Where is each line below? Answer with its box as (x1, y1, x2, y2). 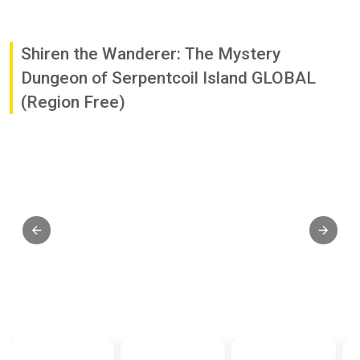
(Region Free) (21, 92, 125, 112)
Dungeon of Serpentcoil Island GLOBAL (21, 67, 316, 88)
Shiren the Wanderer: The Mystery (21, 43, 280, 63)
